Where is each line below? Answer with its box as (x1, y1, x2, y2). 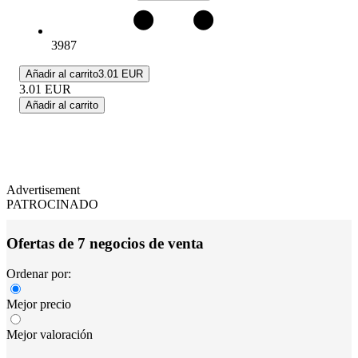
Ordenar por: (6, 267, 71, 281)
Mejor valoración (6, 328, 93, 342)
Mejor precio (6, 297, 71, 312)
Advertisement (6, 182, 80, 197)
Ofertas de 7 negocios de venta (6, 234, 204, 252)
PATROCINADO (6, 197, 98, 211)
